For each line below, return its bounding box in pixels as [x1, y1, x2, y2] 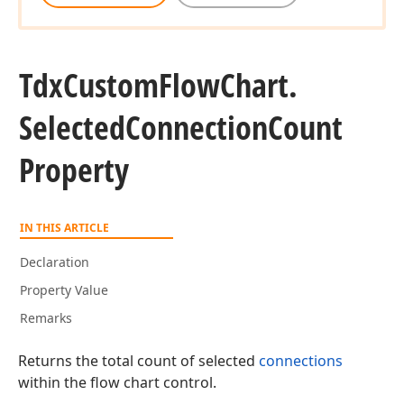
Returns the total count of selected [18, 351, 259, 371]
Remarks [20, 309, 72, 326]
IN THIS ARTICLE [20, 220, 109, 235]
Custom [63, 63, 159, 107]
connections [259, 351, 343, 371]
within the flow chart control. [18, 372, 216, 392]
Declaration [20, 253, 89, 271]
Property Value [20, 281, 108, 298]
